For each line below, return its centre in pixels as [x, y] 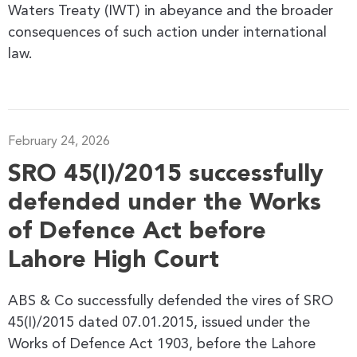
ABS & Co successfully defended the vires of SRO [171, 301]
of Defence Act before [137, 231]
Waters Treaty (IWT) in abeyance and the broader [171, 11]
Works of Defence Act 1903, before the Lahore [162, 344]
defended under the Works [165, 203]
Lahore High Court [114, 260]
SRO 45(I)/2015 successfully [166, 174]
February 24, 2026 [59, 141]
